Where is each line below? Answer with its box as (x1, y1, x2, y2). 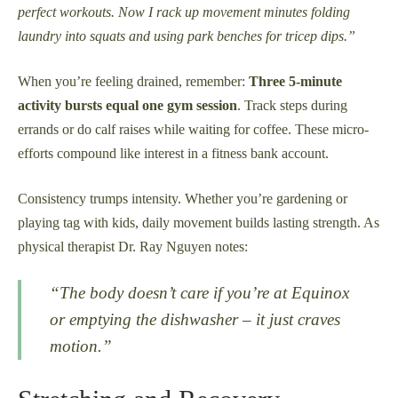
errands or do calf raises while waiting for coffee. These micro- (18, 121, 369, 137)
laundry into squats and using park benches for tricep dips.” (18, 28, 355, 44)
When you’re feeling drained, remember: (18, 73, 249, 89)
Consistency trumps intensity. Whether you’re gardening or (18, 190, 347, 206)
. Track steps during (237, 97, 347, 113)
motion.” (50, 336, 112, 355)
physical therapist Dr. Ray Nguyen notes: (18, 238, 248, 254)
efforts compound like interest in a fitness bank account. (18, 145, 329, 161)
